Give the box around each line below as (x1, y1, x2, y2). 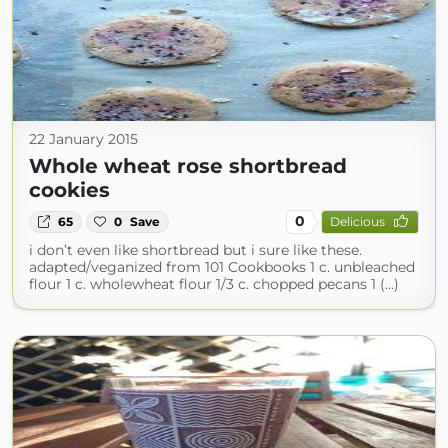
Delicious (329, 214, 385, 230)
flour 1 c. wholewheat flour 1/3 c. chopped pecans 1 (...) (29, 274, 399, 293)
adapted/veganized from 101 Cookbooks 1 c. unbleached (29, 257, 415, 276)
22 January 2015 (29, 129, 138, 148)
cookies (29, 177, 110, 202)
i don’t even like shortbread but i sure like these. (29, 240, 362, 259)
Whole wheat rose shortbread (29, 153, 347, 178)
